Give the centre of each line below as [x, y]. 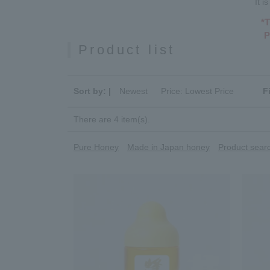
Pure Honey [96, 147]
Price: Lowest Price [197, 91]
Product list [127, 50]
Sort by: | [92, 91]
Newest [133, 91]
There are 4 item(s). [112, 119]
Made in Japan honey [168, 147]
